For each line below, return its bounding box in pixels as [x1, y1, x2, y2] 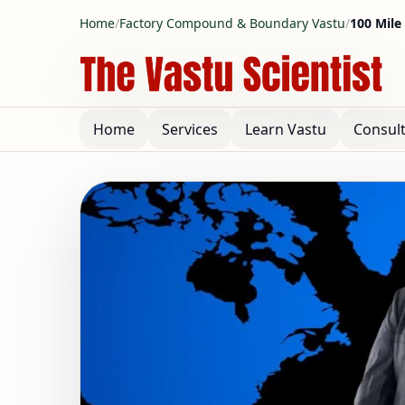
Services [162, 119, 218, 139]
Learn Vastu [245, 119, 326, 139]
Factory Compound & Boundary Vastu [119, 14, 345, 32]
